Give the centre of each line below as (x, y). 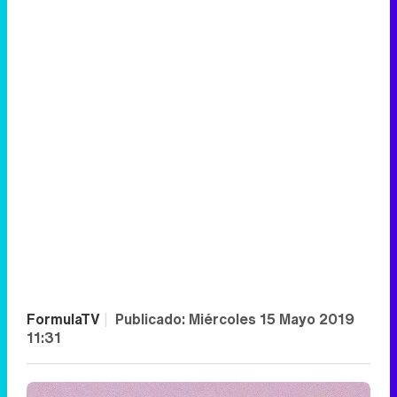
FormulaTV (63, 319)
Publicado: (152, 319)
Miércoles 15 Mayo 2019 (272, 319)
